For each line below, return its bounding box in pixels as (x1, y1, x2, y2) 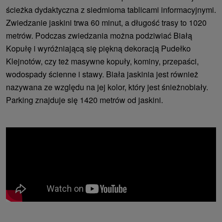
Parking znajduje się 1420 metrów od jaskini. (6, 94, 163, 106)
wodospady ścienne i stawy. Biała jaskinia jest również (6, 68, 198, 80)
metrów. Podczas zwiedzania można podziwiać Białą (6, 29, 192, 41)
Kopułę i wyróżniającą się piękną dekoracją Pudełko (6, 42, 191, 54)
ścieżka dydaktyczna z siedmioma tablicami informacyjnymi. (6, 3, 216, 15)
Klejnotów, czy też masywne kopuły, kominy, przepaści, (6, 55, 199, 67)
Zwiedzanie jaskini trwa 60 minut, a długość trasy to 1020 (6, 16, 207, 28)
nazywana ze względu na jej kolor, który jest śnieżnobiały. (6, 81, 208, 93)
